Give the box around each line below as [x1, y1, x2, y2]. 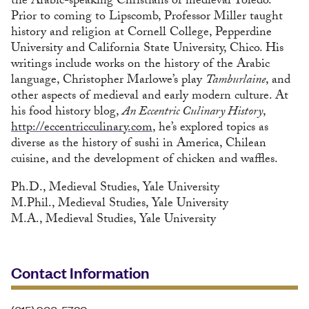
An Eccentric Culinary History [119, 102, 263, 123]
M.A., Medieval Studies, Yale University [11, 210, 216, 231]
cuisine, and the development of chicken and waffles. [11, 150, 278, 171]
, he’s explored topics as [152, 118, 268, 139]
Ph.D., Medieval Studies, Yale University [11, 178, 219, 199]
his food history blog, [11, 102, 119, 123]
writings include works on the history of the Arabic [11, 54, 270, 76]
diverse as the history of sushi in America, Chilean [11, 134, 266, 155]
